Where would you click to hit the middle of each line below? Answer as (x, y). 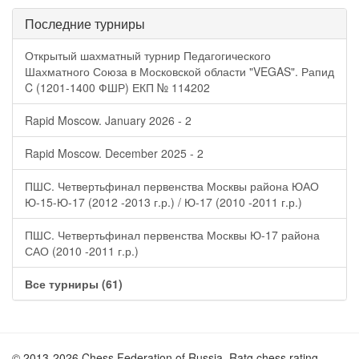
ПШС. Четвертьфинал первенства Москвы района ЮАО (172, 186)
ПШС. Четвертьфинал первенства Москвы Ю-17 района (172, 235)
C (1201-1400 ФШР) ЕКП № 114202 (117, 87)
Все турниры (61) (74, 284)
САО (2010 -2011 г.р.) (82, 251)
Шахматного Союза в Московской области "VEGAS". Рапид (179, 71)
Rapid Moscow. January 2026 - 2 (108, 120)
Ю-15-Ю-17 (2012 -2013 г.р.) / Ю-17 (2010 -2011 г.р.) (163, 202)
